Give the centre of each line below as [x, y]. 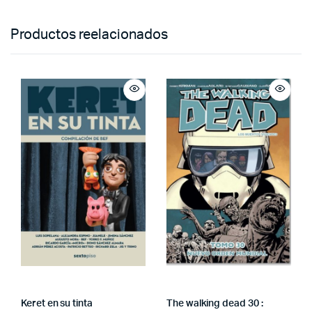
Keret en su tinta [57, 303]
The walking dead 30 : [215, 303]
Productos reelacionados [89, 35]
